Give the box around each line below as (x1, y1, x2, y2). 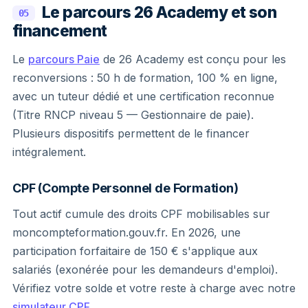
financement (12, 21, 107, 41)
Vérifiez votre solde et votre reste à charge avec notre (12, 280, 296, 295)
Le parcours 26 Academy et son (41, 2, 277, 22)
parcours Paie (28, 52, 100, 66)
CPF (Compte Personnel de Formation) (12, 180, 239, 195)
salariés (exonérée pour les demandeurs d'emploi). (12, 262, 278, 276)
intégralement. (12, 144, 86, 159)
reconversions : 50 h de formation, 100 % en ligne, (12, 70, 278, 85)
